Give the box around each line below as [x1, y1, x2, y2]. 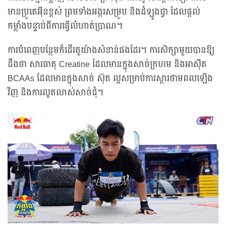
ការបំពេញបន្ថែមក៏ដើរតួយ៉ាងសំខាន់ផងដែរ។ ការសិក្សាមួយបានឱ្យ [8, 43, 214, 59]
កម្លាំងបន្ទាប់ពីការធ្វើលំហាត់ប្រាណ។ [8, 19, 123, 34]
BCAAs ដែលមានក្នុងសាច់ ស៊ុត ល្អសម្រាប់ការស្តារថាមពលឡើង [8, 71, 213, 87]
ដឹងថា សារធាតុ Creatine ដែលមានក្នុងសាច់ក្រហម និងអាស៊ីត [8, 57, 207, 73]
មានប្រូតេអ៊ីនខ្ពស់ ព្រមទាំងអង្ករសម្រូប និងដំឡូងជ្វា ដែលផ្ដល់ [8, 5, 200, 20]
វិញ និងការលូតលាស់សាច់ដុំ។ [8, 85, 103, 101]
